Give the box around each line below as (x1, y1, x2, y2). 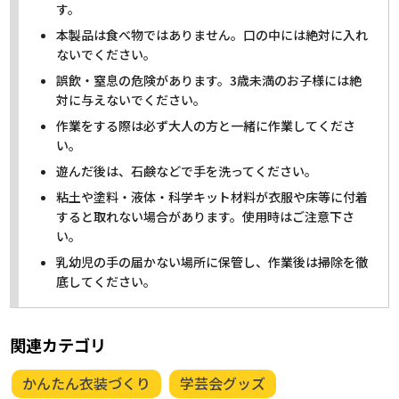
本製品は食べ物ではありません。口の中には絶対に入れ (56, 25, 369, 44)
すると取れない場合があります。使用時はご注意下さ (56, 207, 355, 225)
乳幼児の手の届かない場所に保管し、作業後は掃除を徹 (56, 252, 369, 271)
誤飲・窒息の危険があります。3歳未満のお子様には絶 (56, 70, 362, 89)
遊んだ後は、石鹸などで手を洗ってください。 (56, 161, 318, 180)
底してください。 (56, 272, 157, 290)
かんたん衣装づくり (22, 371, 151, 394)
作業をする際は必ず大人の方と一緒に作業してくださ (56, 116, 356, 134)
